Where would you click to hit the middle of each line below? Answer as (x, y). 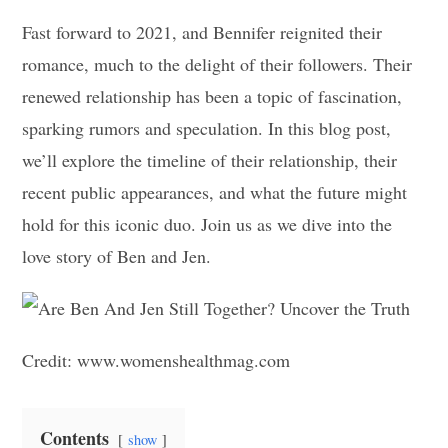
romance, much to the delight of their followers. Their (217, 63)
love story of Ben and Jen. (117, 255)
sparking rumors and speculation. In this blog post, (207, 127)
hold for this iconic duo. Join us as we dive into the (207, 223)
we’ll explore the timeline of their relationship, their (210, 159)
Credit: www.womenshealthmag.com (156, 359)
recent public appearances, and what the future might (215, 191)
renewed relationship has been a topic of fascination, (212, 95)
